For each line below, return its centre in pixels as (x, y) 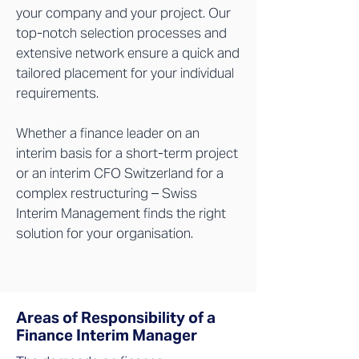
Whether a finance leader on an (108, 133)
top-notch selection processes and (121, 33)
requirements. (57, 93)
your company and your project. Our (123, 13)
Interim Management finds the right (121, 213)
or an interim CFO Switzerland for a (120, 173)
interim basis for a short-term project (127, 153)
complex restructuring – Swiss (107, 193)
